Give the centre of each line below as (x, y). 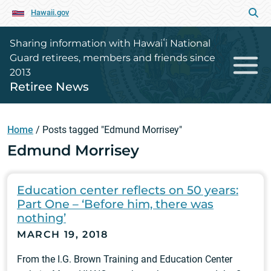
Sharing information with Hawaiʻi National (110, 43)
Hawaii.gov (50, 12)
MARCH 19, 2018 (63, 234)
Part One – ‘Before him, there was (115, 204)
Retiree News (49, 87)
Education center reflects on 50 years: (128, 190)
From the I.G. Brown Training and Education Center (125, 259)
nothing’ (41, 218)
